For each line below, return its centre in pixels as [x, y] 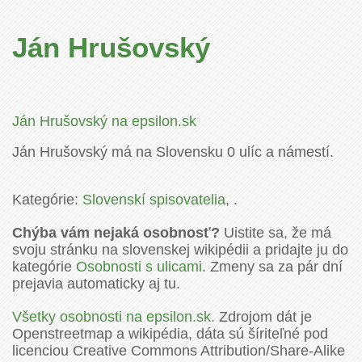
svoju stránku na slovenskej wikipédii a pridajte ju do [180, 249]
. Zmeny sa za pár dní [272, 266]
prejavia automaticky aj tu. [96, 283]
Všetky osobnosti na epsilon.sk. [114, 316]
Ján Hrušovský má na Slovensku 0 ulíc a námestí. [173, 152]
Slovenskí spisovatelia [154, 199]
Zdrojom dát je [263, 316]
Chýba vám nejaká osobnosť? [116, 232]
